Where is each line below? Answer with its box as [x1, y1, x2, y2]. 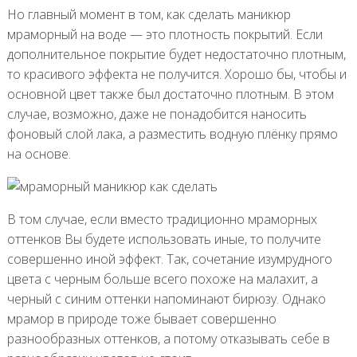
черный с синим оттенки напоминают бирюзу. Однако [6, 289, 326, 308]
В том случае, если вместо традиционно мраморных [6, 210, 317, 228]
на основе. [6, 144, 71, 163]
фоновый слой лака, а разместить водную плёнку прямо [6, 124, 338, 143]
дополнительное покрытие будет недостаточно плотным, [6, 45, 346, 63]
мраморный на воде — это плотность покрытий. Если [6, 25, 323, 43]
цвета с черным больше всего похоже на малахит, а [6, 269, 318, 288]
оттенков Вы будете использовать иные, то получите [6, 229, 321, 248]
